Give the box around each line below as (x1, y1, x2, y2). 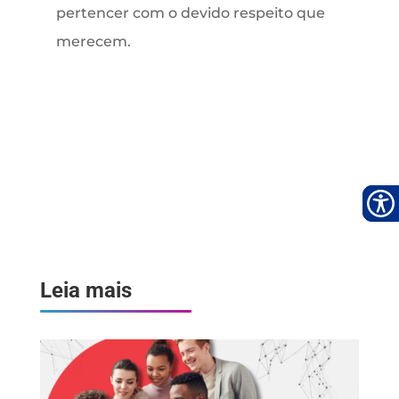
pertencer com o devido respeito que (55, 4, 325, 22)
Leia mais (39, 278, 132, 304)
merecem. (55, 33, 131, 51)
